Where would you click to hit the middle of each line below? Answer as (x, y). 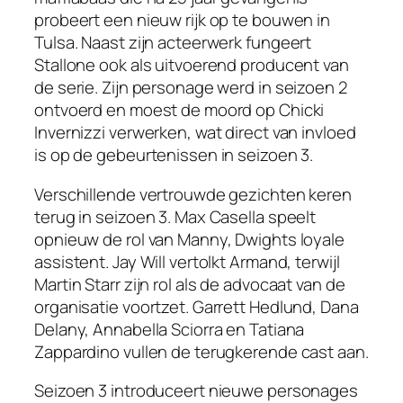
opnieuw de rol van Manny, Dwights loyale (189, 239)
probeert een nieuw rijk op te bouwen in (183, 20)
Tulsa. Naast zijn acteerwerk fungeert (173, 43)
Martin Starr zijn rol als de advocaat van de (190, 284)
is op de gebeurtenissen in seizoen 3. (174, 155)
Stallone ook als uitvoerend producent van (192, 65)
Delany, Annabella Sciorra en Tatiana (170, 329)
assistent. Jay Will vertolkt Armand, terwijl (187, 261)
